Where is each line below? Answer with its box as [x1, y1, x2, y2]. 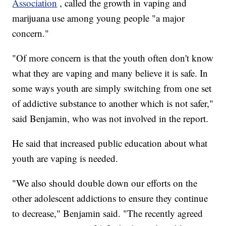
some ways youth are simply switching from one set [12, 82, 212, 95]
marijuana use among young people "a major [12, 12, 185, 25]
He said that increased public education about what [12, 137, 208, 150]
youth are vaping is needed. [12, 152, 119, 165]
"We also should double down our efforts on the [12, 177, 198, 190]
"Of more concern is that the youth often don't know [12, 51, 214, 65]
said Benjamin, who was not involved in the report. [12, 112, 209, 125]
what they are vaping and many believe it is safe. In [12, 67, 208, 80]
